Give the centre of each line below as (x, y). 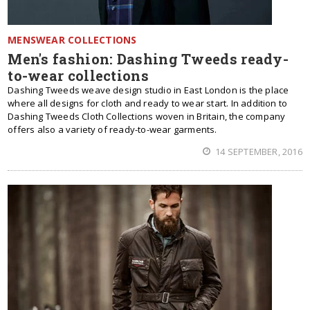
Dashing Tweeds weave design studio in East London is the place (148, 90)
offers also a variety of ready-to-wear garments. (112, 129)
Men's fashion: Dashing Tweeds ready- (148, 59)
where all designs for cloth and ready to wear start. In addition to (148, 103)
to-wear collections (78, 75)
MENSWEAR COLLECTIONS (72, 40)
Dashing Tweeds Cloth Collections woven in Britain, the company (147, 116)
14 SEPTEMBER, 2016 (258, 152)
